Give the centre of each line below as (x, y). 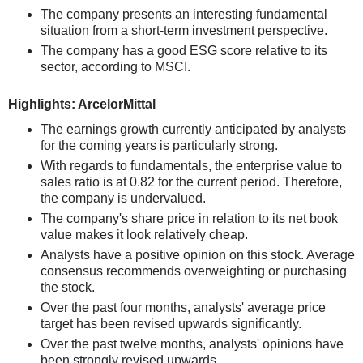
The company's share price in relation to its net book (189, 218)
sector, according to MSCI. (115, 67)
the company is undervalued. (123, 198)
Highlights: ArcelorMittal (82, 104)
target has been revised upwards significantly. (171, 324)
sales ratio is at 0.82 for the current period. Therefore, (191, 182)
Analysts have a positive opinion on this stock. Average (198, 255)
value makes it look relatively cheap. (144, 235)
